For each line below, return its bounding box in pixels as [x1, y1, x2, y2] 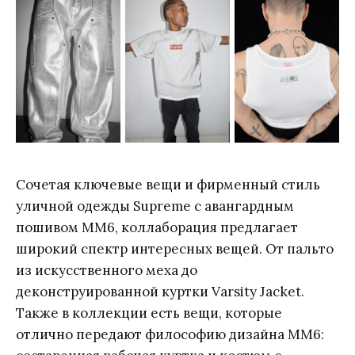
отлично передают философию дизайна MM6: [16, 326, 324, 343]
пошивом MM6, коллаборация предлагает [16, 219, 298, 236]
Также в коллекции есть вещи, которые [16, 304, 282, 322]
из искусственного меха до [16, 261, 197, 279]
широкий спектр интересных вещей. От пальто [16, 240, 334, 258]
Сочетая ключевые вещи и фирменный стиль [16, 176, 320, 193]
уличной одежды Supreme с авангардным [16, 197, 294, 215]
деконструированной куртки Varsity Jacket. [16, 283, 304, 300]
